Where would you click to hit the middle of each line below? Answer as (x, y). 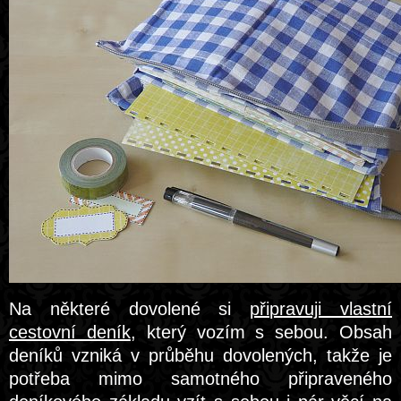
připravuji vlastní (321, 309)
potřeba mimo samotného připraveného (200, 379)
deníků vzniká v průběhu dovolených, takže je (200, 355)
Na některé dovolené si (130, 309)
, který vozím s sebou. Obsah (261, 332)
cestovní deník (70, 332)
